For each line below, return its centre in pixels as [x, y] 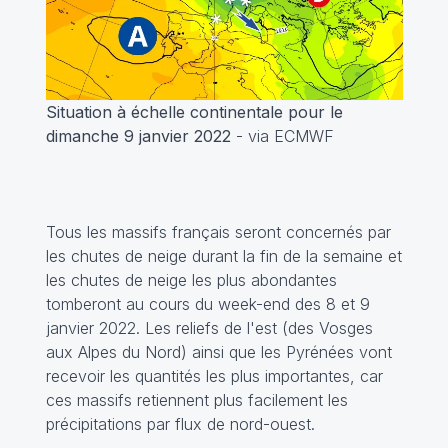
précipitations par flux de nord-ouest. [180, 423]
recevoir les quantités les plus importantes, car [214, 375]
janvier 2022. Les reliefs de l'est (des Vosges [209, 327]
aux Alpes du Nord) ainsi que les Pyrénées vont [218, 351]
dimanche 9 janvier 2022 [138, 135]
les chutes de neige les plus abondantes [191, 279]
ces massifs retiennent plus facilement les [196, 399]
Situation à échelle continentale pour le [194, 111]
